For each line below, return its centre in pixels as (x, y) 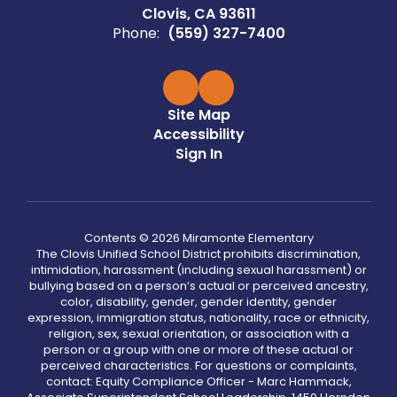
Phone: (136, 33)
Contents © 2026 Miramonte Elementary (198, 238)
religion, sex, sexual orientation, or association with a (198, 334)
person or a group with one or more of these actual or (198, 350)
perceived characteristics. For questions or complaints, (198, 366)
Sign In (198, 154)
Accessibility (198, 134)
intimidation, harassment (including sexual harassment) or (198, 270)
